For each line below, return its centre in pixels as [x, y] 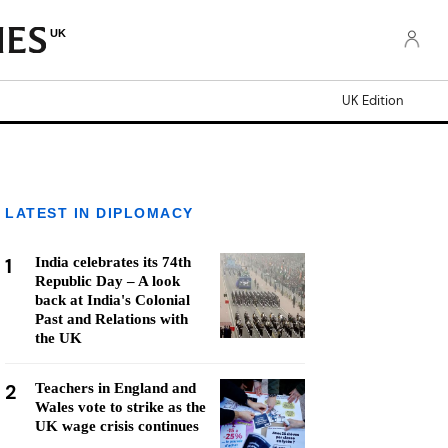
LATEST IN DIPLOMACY [99, 213]
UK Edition [372, 100]
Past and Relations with [111, 319]
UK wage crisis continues [117, 426]
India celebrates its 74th [113, 262]
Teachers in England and [115, 388]
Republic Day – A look [107, 281]
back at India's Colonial [112, 300]
